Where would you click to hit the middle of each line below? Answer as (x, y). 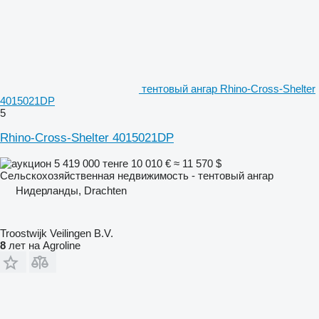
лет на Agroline (43, 245)
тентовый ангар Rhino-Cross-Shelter (229, 88)
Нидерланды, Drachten (71, 190)
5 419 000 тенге (91, 163)
